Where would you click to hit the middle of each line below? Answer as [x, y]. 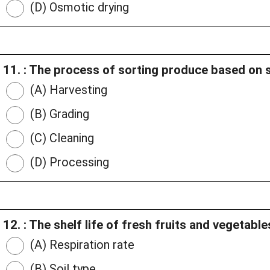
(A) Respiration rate [81, 245]
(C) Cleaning [61, 138]
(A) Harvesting [67, 90]
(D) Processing [68, 162]
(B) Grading [58, 114]
